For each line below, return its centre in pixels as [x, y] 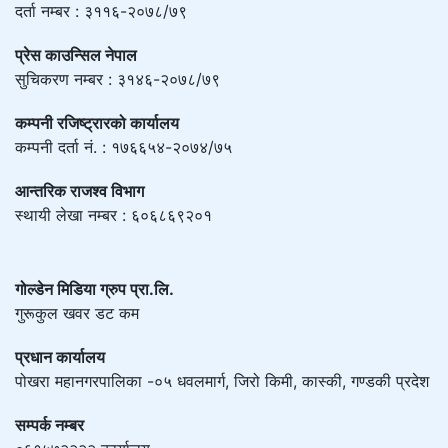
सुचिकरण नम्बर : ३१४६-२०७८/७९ [117, 79]
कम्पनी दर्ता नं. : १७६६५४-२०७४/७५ [123, 147]
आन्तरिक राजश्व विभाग [79, 191]
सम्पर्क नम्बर [49, 425]
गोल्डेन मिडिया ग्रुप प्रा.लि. [94, 289]
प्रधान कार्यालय [60, 357]
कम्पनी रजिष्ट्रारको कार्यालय [97, 123]
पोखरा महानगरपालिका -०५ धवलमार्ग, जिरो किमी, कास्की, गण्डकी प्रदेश [222, 381]
